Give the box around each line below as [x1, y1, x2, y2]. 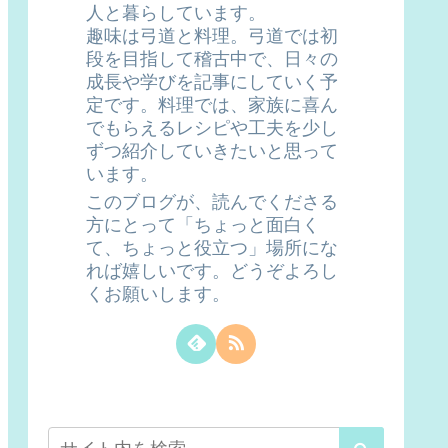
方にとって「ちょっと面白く [86, 214, 320, 235]
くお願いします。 [86, 283, 230, 304]
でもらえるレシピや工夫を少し [86, 117, 338, 138]
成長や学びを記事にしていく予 [86, 71, 338, 92]
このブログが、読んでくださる [86, 191, 338, 212]
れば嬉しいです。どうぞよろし [86, 260, 338, 281]
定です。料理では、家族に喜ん [86, 94, 338, 115]
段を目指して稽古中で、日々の [86, 48, 338, 69]
